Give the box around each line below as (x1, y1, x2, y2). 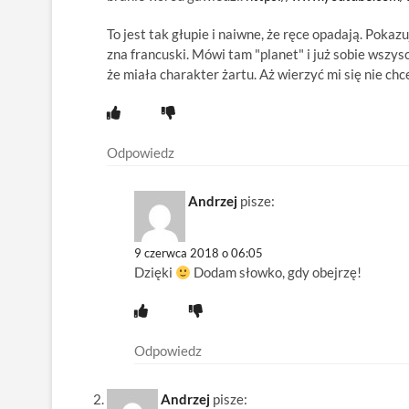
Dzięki (134, 264, 175, 281)
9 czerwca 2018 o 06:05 (134, 246, 263, 261)
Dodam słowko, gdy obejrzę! (191, 264, 365, 281)
